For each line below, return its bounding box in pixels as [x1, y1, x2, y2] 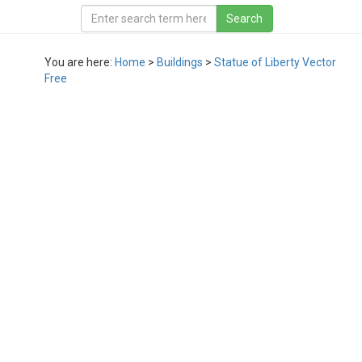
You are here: [44, 56, 115, 69]
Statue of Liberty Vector [214, 56, 336, 69]
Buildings [157, 56, 203, 69]
